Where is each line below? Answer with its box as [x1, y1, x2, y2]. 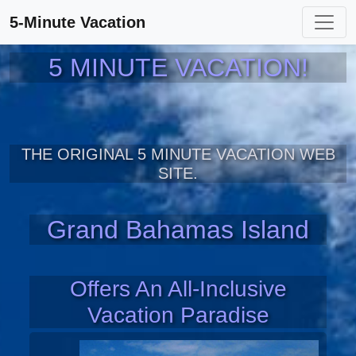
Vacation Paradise [87, 303, 269, 327]
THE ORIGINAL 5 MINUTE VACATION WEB [21, 145, 335, 163]
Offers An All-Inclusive [69, 277, 287, 301]
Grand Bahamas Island [47, 215, 309, 244]
